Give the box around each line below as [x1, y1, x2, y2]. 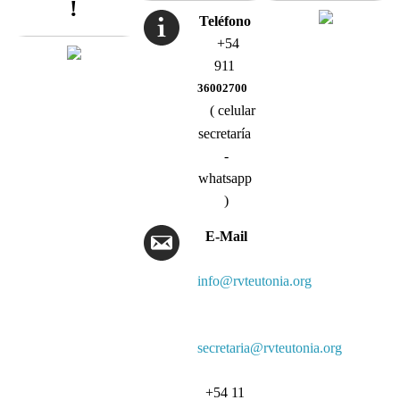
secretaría [198, 125, 255, 141]
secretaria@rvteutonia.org [196, 339, 342, 355]
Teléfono [198, 12, 254, 29]
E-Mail [205, 228, 248, 244]
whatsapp [197, 170, 255, 186]
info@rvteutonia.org [196, 272, 312, 288]
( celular [205, 102, 255, 118]
